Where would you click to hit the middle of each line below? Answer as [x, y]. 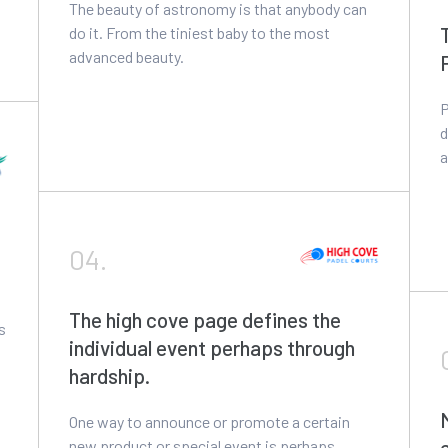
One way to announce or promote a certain [209, 421]
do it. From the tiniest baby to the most [199, 32]
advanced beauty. [126, 56]
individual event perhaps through [212, 347]
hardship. [109, 375]
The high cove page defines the [205, 319]
